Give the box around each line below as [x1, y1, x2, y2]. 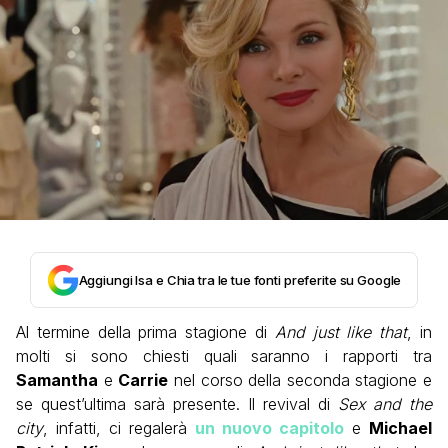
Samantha [16, 369, 98, 390]
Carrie [118, 369, 169, 390]
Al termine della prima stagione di [16, 321, 275, 342]
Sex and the [338, 393, 432, 414]
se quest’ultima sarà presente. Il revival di [16, 393, 338, 414]
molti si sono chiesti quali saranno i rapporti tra [16, 345, 432, 366]
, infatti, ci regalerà [43, 417, 195, 438]
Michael [369, 417, 432, 438]
